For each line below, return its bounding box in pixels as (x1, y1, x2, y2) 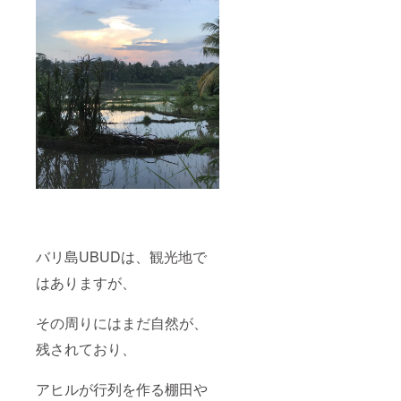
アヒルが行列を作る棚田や (36, 378, 208, 399)
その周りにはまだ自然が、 (36, 311, 208, 333)
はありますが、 (36, 271, 136, 293)
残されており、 (36, 337, 136, 359)
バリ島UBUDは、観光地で (36, 245, 207, 267)
